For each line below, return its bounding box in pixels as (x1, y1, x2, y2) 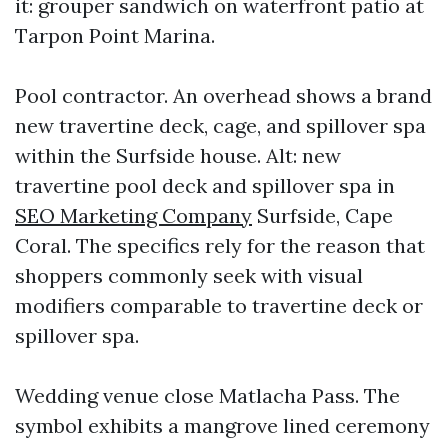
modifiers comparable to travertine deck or (15, 293, 423, 319)
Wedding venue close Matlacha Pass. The (15, 383, 400, 409)
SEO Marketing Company (15, 203, 252, 229)
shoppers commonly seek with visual (15, 263, 363, 289)
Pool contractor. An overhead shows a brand (15, 83, 432, 109)
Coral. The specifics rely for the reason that (15, 233, 425, 259)
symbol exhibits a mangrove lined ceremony (15, 413, 430, 439)
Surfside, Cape (252, 203, 393, 229)
